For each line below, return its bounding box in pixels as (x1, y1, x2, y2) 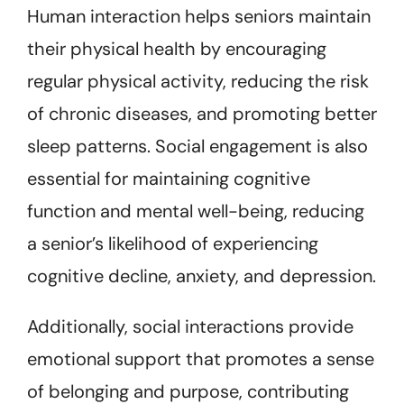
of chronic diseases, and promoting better (27, 101, 377, 125)
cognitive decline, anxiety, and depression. (27, 263, 376, 288)
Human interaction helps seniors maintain (27, 4, 371, 28)
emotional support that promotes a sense (27, 346, 374, 371)
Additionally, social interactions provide (27, 314, 353, 338)
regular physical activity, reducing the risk (27, 69, 369, 93)
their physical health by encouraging (27, 36, 326, 60)
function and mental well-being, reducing (27, 198, 364, 223)
